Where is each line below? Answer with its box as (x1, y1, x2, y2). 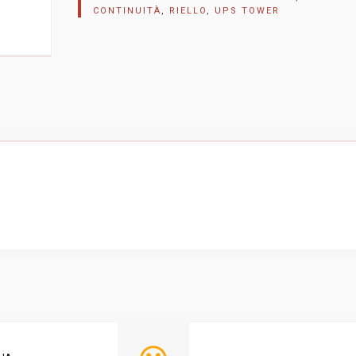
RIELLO (169, 6, 207, 16)
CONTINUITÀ (93, 6, 161, 16)
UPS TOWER (215, 6, 280, 16)
